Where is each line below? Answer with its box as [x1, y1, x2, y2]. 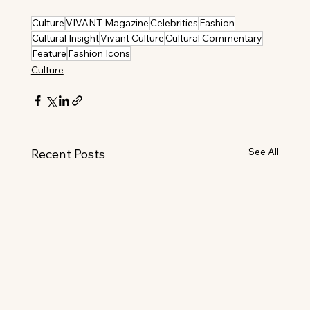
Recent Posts [30, 145, 105, 162]
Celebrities [149, 16, 198, 29]
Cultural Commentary [165, 31, 262, 44]
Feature [31, 46, 66, 60]
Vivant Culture [100, 31, 164, 44]
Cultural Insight [31, 31, 99, 44]
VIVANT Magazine [65, 16, 149, 29]
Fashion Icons [67, 46, 130, 60]
